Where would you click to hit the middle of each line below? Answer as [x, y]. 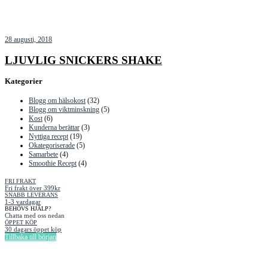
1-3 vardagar [23, 201]
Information [25, 256]
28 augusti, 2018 [28, 39]
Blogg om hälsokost [57, 100]
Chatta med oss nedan [35, 215]
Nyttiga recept [48, 136]
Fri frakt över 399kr [33, 188]
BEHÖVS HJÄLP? [28, 208]
